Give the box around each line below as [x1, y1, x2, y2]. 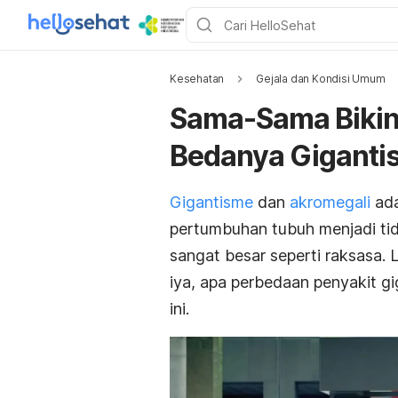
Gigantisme [170, 193, 253, 211]
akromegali [290, 193, 370, 211]
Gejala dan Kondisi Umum [256, 72, 386, 85]
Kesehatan [170, 72, 225, 85]
